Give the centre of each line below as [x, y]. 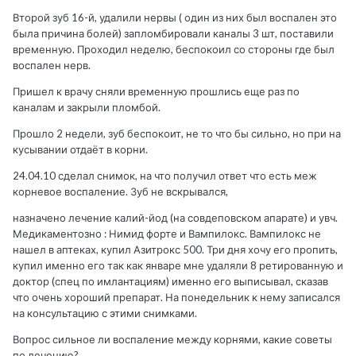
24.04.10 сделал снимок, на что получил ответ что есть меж [165, 176]
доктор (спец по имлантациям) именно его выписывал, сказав [170, 282]
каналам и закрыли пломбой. [87, 108]
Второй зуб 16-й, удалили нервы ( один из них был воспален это [175, 18]
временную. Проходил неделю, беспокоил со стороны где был [174, 50]
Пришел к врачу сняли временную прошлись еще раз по [156, 92]
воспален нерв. [52, 66]
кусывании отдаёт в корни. [80, 150]
